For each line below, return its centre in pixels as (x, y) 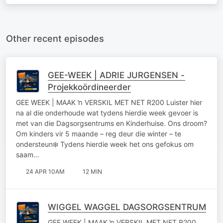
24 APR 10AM (45, 171)
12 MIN (92, 171)
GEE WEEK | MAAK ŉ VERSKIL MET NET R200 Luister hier (109, 102)
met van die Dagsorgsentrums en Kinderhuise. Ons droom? (111, 123)
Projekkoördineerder (89, 87)
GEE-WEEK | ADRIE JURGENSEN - (116, 75)
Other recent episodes (55, 38)
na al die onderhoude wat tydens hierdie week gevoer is (107, 112)
